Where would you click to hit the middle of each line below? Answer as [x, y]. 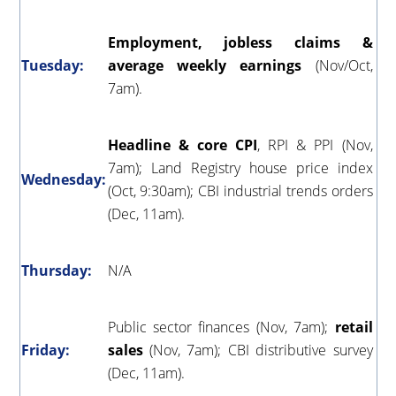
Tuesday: [52, 65]
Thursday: [56, 270]
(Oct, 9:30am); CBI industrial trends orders [240, 190]
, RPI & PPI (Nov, [315, 145]
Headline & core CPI [182, 145]
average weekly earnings [211, 65]
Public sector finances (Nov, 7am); [221, 327]
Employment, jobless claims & [240, 42]
